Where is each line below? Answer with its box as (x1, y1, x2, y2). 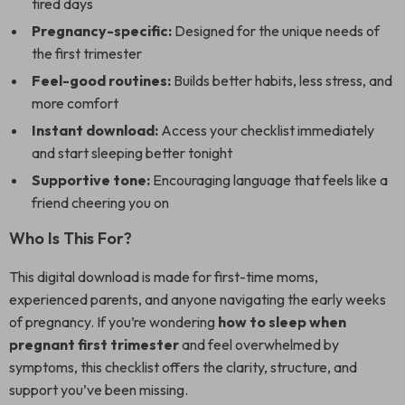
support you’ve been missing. (9, 381, 188, 399)
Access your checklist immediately (158, 121, 374, 139)
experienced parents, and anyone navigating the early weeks (9, 290, 386, 308)
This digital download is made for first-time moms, (9, 268, 318, 286)
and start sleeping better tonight (32, 144, 232, 162)
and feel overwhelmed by (179, 335, 339, 353)
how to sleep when (218, 313, 346, 331)
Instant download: (32, 121, 158, 139)
